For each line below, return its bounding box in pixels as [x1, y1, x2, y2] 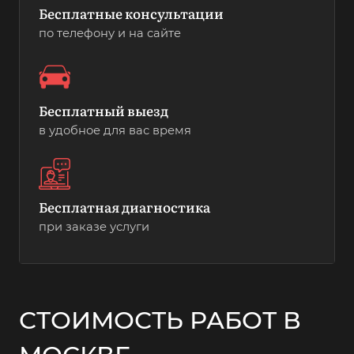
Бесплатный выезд [39, 100, 168, 120]
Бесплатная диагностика [39, 197, 210, 217]
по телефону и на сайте [39, 25, 181, 40]
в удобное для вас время [39, 122, 191, 137]
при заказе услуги [39, 220, 149, 235]
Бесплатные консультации [39, 2, 224, 23]
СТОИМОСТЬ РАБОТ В [19, 305, 301, 336]
